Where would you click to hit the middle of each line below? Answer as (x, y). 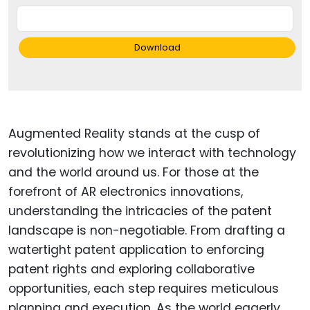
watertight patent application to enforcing (136, 250)
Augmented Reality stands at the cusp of (134, 134)
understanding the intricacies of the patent (140, 211)
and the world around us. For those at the (134, 173)
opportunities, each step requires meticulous (144, 289)
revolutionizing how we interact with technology (152, 153)
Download (157, 48)
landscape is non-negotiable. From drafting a (147, 231)
